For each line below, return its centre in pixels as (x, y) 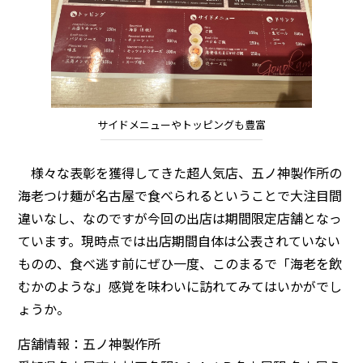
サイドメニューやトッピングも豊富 (181, 125)
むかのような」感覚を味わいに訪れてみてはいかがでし (180, 286)
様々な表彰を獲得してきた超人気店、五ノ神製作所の (180, 172)
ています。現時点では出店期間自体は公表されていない (179, 240)
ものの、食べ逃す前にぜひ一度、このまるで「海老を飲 (180, 263)
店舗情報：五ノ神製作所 (90, 343)
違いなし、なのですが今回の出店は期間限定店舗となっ (180, 218)
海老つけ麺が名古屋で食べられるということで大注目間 (180, 195)
